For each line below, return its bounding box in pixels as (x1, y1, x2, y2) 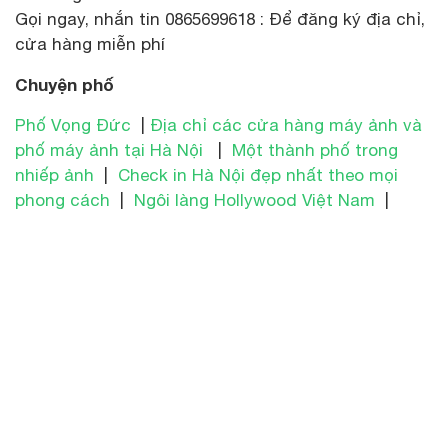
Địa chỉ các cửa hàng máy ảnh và (150, 114, 422, 135)
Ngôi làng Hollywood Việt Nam (134, 189, 375, 210)
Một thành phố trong (232, 139, 398, 160)
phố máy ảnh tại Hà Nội (15, 139, 208, 160)
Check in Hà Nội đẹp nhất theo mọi (118, 164, 398, 185)
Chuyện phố (15, 73, 114, 95)
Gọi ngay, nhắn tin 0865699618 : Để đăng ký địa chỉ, (15, 8, 425, 29)
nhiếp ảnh (15, 164, 94, 185)
